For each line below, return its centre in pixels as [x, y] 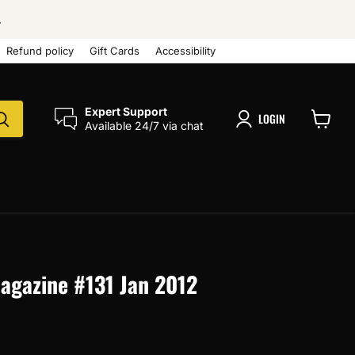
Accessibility [185, 51]
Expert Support [126, 111]
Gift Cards [115, 51]
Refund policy [40, 51]
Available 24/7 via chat [144, 126]
